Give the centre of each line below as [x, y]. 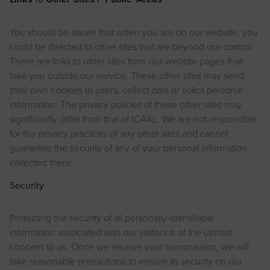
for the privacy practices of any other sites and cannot [119, 133]
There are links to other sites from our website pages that [126, 61]
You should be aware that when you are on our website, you [134, 32]
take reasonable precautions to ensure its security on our [126, 261]
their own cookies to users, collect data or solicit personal [126, 90]
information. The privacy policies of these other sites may [126, 105]
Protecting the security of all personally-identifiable [112, 218]
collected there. [42, 162]
